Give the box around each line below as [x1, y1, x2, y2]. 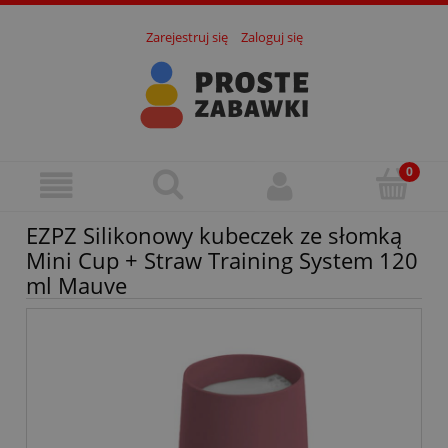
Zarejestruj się [145, 28, 228, 47]
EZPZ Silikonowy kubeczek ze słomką [26, 220, 402, 251]
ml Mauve [26, 270, 127, 301]
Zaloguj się [240, 28, 303, 47]
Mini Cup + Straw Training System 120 [26, 245, 418, 276]
